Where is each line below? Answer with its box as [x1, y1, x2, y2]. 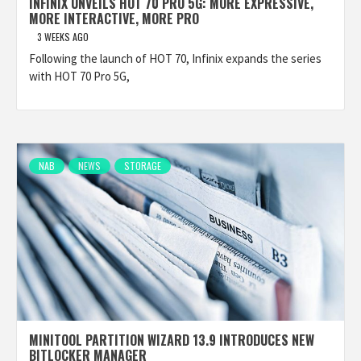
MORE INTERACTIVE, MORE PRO [29, 9, 199, 28]
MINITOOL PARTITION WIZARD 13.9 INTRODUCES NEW [29, 330, 314, 350]
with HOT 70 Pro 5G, [29, 68, 130, 84]
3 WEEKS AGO [37, 30, 89, 44]
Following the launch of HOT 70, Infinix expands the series [29, 51, 322, 66]
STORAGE [124, 159, 161, 172]
